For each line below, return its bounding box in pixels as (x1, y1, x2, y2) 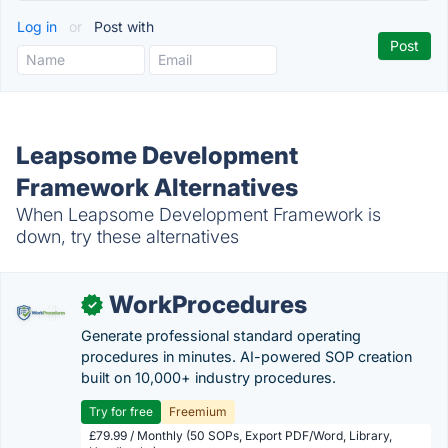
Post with (90, 18, 154, 35)
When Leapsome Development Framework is (16, 204, 381, 225)
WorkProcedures (109, 290, 307, 319)
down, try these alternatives (16, 226, 239, 247)
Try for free (89, 404, 153, 419)
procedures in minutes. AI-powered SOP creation (81, 348, 412, 365)
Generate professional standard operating (81, 327, 361, 344)
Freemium (169, 404, 227, 419)
